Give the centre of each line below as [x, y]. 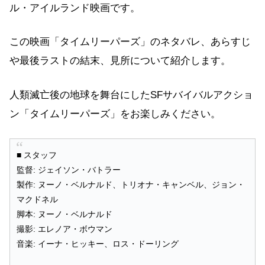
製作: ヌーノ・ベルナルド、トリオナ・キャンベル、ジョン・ [130, 185]
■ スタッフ [36, 156]
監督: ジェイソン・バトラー [68, 170]
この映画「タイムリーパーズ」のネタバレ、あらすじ [130, 42]
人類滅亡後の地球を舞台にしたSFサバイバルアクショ [131, 95]
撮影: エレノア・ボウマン [64, 230]
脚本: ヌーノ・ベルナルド [64, 215]
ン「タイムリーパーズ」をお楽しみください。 [115, 114]
